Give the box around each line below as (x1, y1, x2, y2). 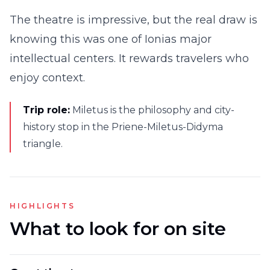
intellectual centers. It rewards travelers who (10, 52, 249, 65)
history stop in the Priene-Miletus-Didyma (23, 121, 223, 133)
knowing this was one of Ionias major (10, 33, 212, 46)
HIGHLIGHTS (10, 201, 75, 210)
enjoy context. (10, 71, 85, 84)
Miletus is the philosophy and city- (72, 104, 234, 116)
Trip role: (23, 104, 70, 116)
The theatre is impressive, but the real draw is (10, 13, 257, 27)
